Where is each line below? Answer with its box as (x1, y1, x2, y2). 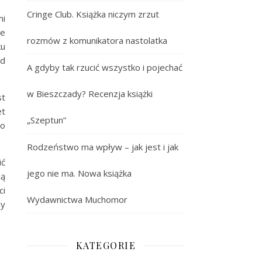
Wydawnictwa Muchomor (27, 194, 127, 205)
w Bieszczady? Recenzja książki (27, 88, 153, 99)
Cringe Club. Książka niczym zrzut (27, 8, 159, 20)
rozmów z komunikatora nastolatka (27, 35, 167, 46)
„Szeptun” (27, 114, 66, 126)
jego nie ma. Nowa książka (27, 167, 132, 179)
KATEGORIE (75, 239, 136, 251)
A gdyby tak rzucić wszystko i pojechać (27, 61, 182, 73)
